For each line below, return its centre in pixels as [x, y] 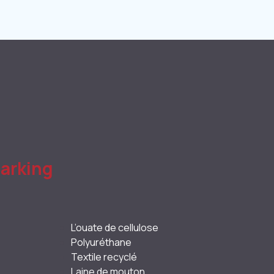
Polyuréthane [101, 242]
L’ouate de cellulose [115, 228]
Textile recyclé [104, 257]
